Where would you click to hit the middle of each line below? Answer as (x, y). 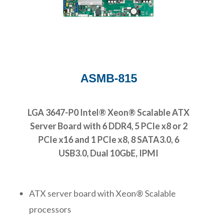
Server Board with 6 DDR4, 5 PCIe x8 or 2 (108, 126)
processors (50, 209)
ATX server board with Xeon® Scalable (102, 193)
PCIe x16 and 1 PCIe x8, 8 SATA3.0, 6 (108, 139)
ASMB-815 (108, 78)
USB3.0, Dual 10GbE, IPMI (108, 153)
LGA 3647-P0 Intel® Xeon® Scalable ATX (108, 112)
